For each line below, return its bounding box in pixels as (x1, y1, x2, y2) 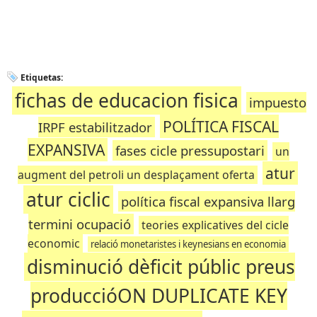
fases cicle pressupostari (115, 142, 265, 159)
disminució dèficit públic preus (26, 254, 295, 279)
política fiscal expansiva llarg (121, 192, 295, 210)
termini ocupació (28, 215, 131, 233)
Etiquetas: (21, 71, 63, 83)
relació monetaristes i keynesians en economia (90, 238, 286, 250)
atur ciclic (26, 187, 110, 212)
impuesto (249, 93, 306, 111)
